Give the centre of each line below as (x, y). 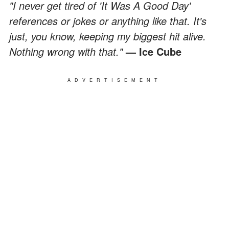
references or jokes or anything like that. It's (108, 20)
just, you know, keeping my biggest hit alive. (108, 36)
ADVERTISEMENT (114, 80)
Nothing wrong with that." (67, 51)
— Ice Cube (154, 51)
